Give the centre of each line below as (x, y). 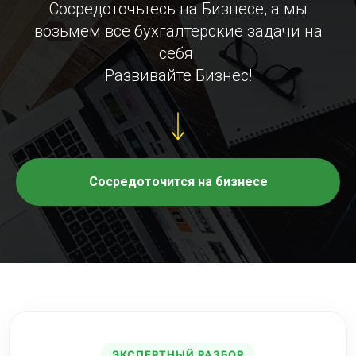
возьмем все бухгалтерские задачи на (178, 31)
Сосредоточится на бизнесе (178, 181)
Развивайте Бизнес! (178, 75)
